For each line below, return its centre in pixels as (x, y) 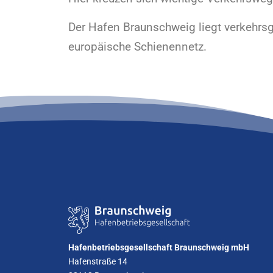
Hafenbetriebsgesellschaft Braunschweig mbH (159, 247)
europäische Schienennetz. (137, 46)
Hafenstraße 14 (98, 261)
